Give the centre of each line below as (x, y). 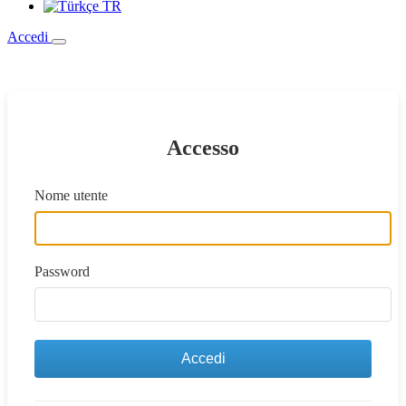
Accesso (203, 147)
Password (62, 271)
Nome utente (71, 195)
